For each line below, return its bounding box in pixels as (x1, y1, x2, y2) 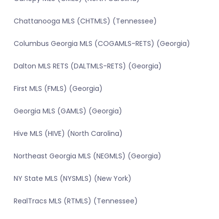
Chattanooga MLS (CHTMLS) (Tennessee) (14, 16, 157, 26)
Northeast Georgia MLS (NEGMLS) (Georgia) (14, 151, 161, 161)
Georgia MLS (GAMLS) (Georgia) (14, 106, 122, 116)
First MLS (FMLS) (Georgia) (14, 84, 103, 94)
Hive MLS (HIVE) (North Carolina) (14, 129, 123, 139)
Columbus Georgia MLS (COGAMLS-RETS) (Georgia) (14, 39, 190, 49)
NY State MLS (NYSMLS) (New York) (14, 174, 131, 184)
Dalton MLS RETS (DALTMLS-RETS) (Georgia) (14, 61, 162, 71)
